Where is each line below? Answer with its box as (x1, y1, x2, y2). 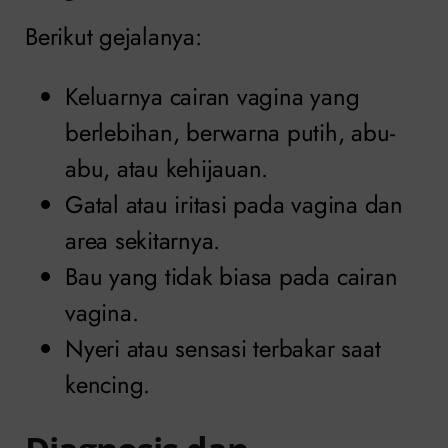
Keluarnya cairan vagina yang (65, 79, 360, 115)
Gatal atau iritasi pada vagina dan (65, 187, 403, 223)
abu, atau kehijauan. (65, 151, 269, 187)
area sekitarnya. (65, 223, 221, 259)
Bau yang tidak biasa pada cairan (65, 259, 398, 295)
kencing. (65, 367, 151, 403)
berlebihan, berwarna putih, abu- (65, 115, 395, 151)
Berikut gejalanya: (25, 19, 202, 55)
